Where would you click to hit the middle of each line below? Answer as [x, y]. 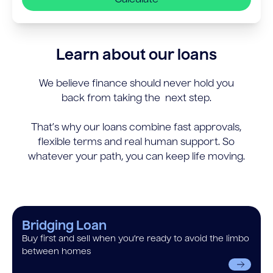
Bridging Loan [64, 226]
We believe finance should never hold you [136, 84]
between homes [56, 251]
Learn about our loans [136, 56]
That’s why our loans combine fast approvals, [136, 128]
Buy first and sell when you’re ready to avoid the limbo [136, 239]
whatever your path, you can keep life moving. [136, 157]
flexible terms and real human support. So [136, 142]
